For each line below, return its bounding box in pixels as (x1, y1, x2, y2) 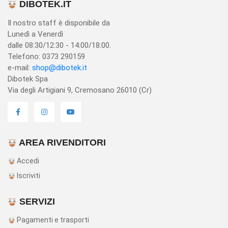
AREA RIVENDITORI (17, 137, 106, 148)
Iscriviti (15, 172, 40, 180)
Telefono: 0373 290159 (8, 52, 85, 61)
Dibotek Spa (8, 74, 48, 83)
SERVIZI (17, 196, 55, 207)
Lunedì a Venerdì (8, 30, 63, 39)
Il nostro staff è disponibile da (8, 18, 110, 27)
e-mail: (8, 63, 32, 72)
